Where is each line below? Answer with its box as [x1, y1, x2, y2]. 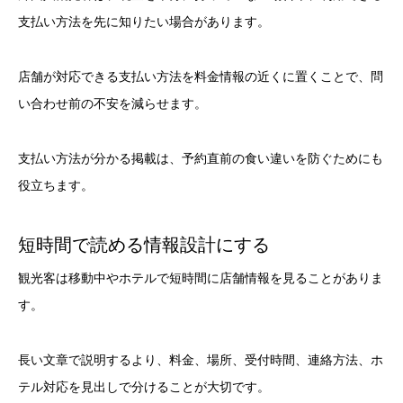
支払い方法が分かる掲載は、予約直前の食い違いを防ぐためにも [18, 150, 383, 166]
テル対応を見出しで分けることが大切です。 [18, 380, 270, 395]
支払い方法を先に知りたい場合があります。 [18, 14, 270, 30]
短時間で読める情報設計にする [18, 235, 270, 255]
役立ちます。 [18, 177, 94, 193]
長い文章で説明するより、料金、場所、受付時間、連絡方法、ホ [18, 353, 383, 368]
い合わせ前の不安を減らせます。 [18, 95, 207, 111]
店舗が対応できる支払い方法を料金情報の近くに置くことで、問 [18, 68, 383, 84]
